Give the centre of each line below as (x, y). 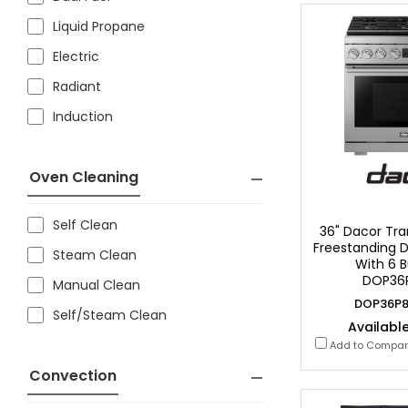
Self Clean (85, 225)
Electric (76, 56)
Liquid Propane (99, 26)
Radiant (77, 87)
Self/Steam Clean (110, 315)
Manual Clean (97, 285)
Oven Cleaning (84, 177)
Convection (73, 376)
